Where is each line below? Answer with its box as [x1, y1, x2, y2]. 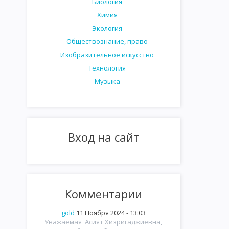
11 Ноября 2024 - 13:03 [76, 208, 146, 217]
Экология [92, 24, 122, 33]
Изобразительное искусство [60, 50, 154, 59]
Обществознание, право [66, 37, 148, 46]
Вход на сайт [67, 129, 139, 145]
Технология [88, 63, 126, 73]
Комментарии [64, 186, 142, 201]
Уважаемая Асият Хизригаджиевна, [44, 217, 162, 226]
